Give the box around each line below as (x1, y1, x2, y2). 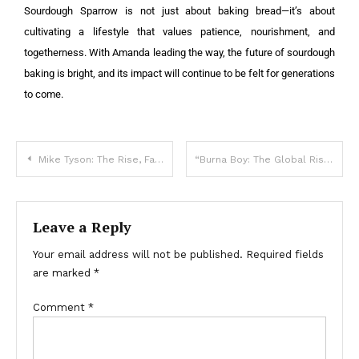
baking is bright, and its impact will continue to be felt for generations (24, 67, 335, 80)
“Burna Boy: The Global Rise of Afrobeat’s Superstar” (324, 154, 333, 166)
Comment (33, 301, 88, 314)
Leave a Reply (33, 217, 131, 237)
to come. (24, 88, 63, 101)
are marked (33, 267, 94, 280)
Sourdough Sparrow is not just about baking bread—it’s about (24, 5, 335, 18)
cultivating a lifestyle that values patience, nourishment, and (24, 26, 335, 38)
